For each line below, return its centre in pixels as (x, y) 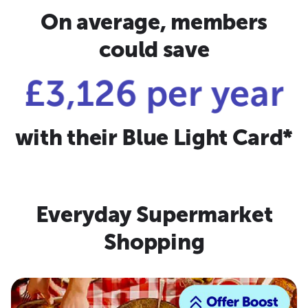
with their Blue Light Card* (154, 137)
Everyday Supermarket (154, 214)
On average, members (154, 22)
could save (154, 49)
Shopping (154, 242)
